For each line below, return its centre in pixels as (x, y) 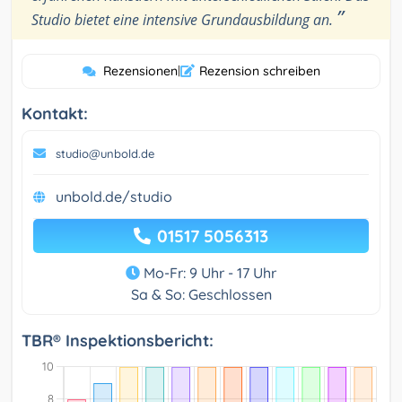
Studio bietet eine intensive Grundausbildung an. (184, 20)
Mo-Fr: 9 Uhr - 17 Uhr (208, 273)
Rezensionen (140, 71)
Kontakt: (55, 114)
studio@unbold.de (105, 154)
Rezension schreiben (259, 71)
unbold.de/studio (114, 197)
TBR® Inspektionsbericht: (118, 341)
